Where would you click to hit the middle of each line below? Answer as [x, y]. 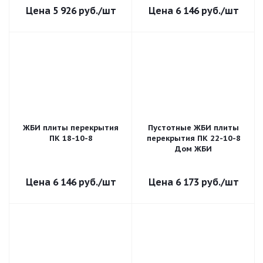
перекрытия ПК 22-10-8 [193, 138]
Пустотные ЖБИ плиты [193, 128]
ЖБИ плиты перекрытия [71, 128]
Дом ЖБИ [193, 149]
